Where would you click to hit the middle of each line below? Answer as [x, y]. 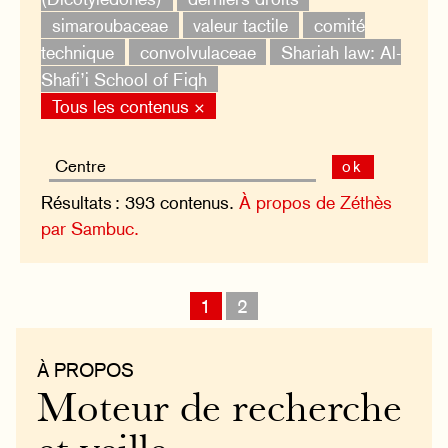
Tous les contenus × [128, 106]
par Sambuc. [90, 228]
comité [339, 25]
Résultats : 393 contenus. [140, 202]
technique [78, 52]
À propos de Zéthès [316, 202]
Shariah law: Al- [340, 52]
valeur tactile [241, 25]
